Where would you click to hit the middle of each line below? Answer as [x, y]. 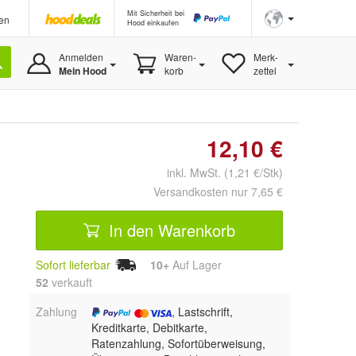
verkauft [70, 282]
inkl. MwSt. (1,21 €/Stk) [219, 172]
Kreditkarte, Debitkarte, [149, 327]
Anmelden [81, 57]
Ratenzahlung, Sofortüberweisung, [178, 343]
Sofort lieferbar [73, 265]
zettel [265, 70]
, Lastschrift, [202, 311]
